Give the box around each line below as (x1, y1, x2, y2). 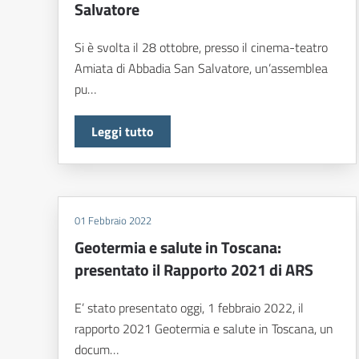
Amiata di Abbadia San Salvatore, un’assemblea (75, 58, 328, 79)
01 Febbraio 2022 (75, 212, 151, 229)
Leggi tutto (91, 122, 154, 142)
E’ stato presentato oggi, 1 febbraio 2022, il (75, 298, 304, 318)
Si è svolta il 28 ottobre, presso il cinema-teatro (75, 38, 328, 58)
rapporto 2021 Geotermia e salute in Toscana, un (75, 319, 333, 339)
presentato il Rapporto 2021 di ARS (75, 257, 313, 283)
